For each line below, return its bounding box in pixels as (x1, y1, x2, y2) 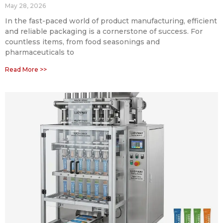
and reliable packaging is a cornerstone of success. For (5, 27, 203, 36)
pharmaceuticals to (5, 48, 74, 57)
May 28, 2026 (5, 2, 46, 10)
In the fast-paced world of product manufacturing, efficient (5, 16, 217, 26)
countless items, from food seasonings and (5, 37, 160, 47)
